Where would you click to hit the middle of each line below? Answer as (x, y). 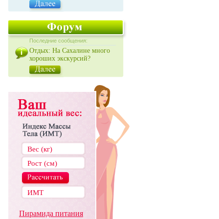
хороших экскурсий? (60, 58)
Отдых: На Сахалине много (70, 51)
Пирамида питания (51, 213)
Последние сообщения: (58, 41)
